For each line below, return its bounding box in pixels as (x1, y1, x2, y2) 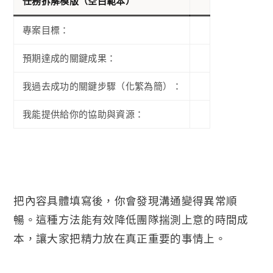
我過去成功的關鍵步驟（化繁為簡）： (22, 79, 182, 92)
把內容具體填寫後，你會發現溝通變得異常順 (13, 193, 238, 208)
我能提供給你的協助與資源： (22, 107, 144, 120)
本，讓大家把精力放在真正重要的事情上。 (13, 230, 227, 246)
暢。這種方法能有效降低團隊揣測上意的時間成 (13, 211, 249, 227)
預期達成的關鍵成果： (22, 51, 116, 64)
